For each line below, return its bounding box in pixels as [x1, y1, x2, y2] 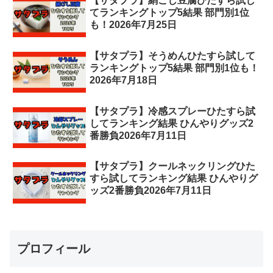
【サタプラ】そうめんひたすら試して [90, 50, 256, 61]
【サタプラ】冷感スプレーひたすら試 [90, 105, 256, 116]
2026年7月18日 [90, 74, 158, 85]
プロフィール [17, 242, 90, 256]
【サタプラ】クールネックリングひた [90, 161, 256, 172]
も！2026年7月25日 [90, 19, 177, 30]
